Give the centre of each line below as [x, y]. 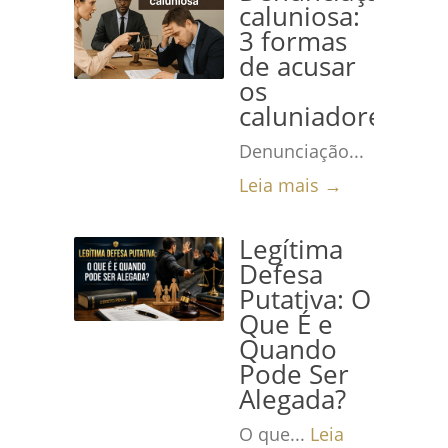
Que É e [286, 324]
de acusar [297, 66]
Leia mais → [290, 185]
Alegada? [292, 399]
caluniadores [317, 116]
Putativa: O [305, 299]
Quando [288, 349]
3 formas [293, 41]
